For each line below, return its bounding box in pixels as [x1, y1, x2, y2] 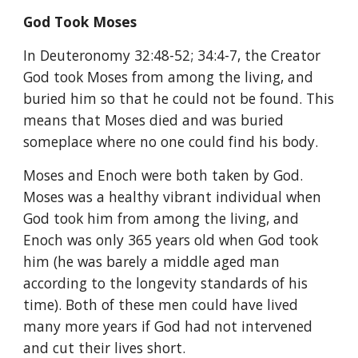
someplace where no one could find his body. [23, 132, 319, 151]
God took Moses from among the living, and [23, 67, 314, 86]
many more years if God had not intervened [23, 316, 313, 336]
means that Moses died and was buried [23, 110, 284, 129]
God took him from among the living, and [23, 209, 300, 228]
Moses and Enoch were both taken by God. [23, 165, 304, 185]
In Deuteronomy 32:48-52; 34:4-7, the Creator [23, 46, 321, 65]
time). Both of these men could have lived [23, 295, 299, 314]
